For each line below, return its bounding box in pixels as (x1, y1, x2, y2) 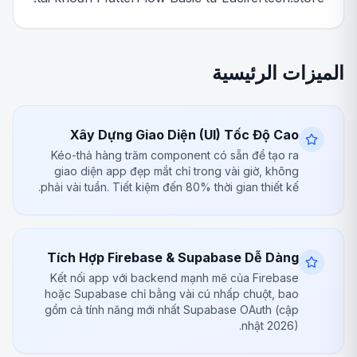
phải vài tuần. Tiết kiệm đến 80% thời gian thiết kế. (41, 180, 299, 194)
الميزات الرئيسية (212, 61, 344, 84)
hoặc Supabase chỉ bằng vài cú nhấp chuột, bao (45, 287, 299, 300)
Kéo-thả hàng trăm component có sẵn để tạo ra (51, 148, 299, 162)
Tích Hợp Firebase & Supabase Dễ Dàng (47, 249, 299, 265)
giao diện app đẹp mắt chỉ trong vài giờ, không (54, 164, 299, 178)
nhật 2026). (241, 319, 299, 332)
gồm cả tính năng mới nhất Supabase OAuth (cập (45, 303, 299, 316)
